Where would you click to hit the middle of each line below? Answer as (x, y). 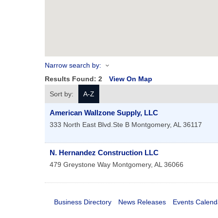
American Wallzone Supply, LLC (104, 113)
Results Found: (72, 79)
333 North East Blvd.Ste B (90, 125)
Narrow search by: (73, 65)
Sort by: (62, 94)
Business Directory (82, 202)
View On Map (131, 79)
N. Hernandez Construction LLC (104, 153)
